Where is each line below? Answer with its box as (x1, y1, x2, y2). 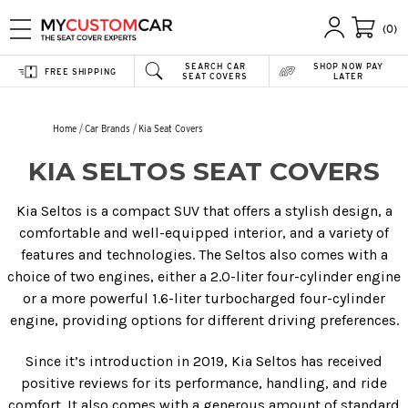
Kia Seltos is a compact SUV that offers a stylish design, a (15, 201, 393, 219)
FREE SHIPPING (45, 66, 117, 76)
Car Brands (85, 123, 130, 134)
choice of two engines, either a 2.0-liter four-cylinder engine (7, 267, 401, 285)
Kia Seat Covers (138, 123, 203, 134)
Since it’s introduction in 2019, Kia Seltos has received (25, 352, 382, 370)
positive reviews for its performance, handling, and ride (21, 373, 387, 392)
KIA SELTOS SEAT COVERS (28, 155, 380, 187)
